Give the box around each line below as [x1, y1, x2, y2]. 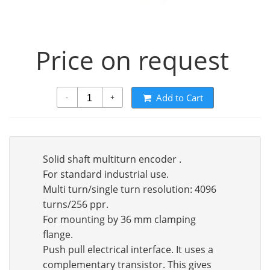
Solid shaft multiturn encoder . [43, 152, 181, 166]
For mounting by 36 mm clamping [43, 213, 196, 226]
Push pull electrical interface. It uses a [43, 243, 213, 256]
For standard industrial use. [43, 168, 169, 181]
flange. [43, 228, 73, 241]
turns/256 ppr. [43, 198, 108, 211]
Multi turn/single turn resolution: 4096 [43, 183, 216, 196]
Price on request [35, 43, 229, 77]
